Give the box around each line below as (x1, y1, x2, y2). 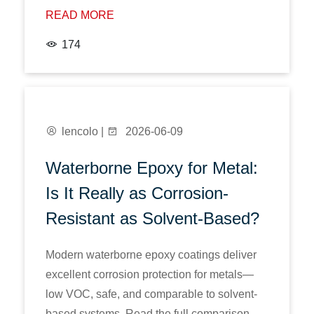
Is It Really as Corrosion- (46, 184, 228, 203)
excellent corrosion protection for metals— (46, 268, 254, 280)
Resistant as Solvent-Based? (46, 209, 259, 228)
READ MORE (46, 9, 114, 21)
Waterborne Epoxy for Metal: (46, 158, 258, 177)
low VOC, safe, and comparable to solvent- (46, 288, 257, 300)
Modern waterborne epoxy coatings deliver (46, 249, 257, 261)
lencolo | (62, 125, 107, 137)
